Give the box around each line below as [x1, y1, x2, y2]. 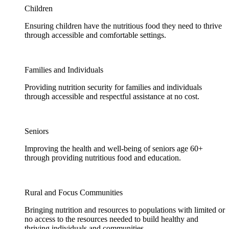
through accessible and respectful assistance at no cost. [25, 92, 199, 101]
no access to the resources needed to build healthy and [25, 215, 198, 223]
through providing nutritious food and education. [25, 153, 181, 162]
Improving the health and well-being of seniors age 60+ [25, 144, 203, 153]
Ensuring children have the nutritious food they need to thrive [25, 21, 222, 30]
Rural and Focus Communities [25, 188, 123, 197]
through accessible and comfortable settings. [25, 31, 166, 39]
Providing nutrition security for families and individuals [25, 83, 202, 91]
